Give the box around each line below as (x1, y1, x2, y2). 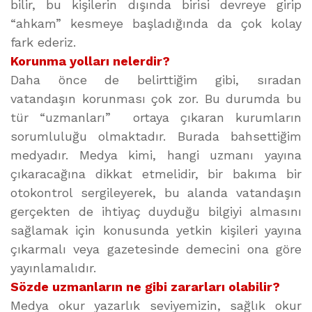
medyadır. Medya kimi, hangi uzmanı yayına (10, 148, 302, 162)
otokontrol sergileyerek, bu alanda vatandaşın (10, 185, 302, 200)
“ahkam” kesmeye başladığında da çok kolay (10, 16, 302, 31)
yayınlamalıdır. (10, 260, 96, 275)
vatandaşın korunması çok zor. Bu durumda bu (10, 91, 302, 106)
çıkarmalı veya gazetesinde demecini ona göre (10, 242, 302, 256)
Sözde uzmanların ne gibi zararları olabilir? (10, 279, 280, 294)
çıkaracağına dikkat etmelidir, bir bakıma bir (10, 166, 302, 181)
